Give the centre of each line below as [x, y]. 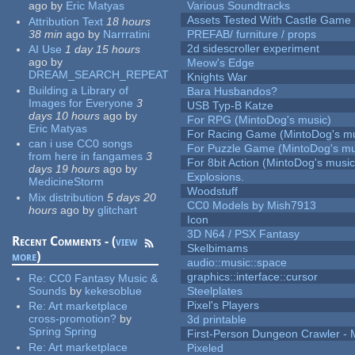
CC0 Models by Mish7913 [252, 206]
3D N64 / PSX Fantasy [244, 234]
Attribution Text [66, 21]
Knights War [218, 77]
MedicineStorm [67, 182]
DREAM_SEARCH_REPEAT [99, 75]
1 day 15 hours [103, 50]
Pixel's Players [223, 305]
